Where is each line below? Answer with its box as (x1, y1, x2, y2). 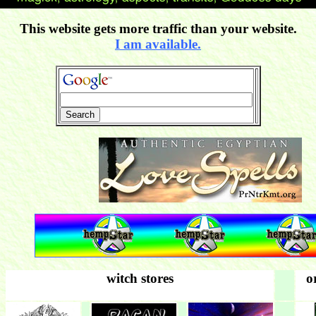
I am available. (115, 37, 201, 52)
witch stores (106, 271, 174, 286)
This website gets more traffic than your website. (19, 21, 297, 37)
